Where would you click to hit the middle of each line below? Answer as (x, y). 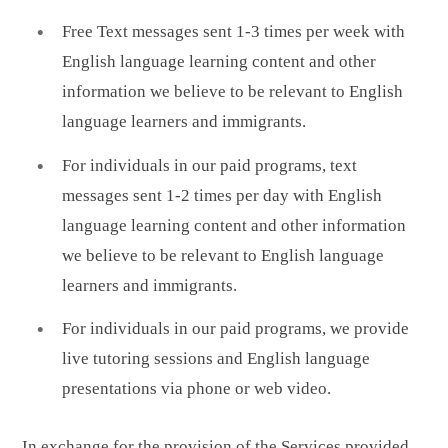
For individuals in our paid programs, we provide (235, 329)
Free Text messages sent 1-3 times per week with (233, 32)
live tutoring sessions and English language (216, 359)
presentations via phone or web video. (196, 389)
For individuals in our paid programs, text (209, 165)
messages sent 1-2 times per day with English (222, 195)
